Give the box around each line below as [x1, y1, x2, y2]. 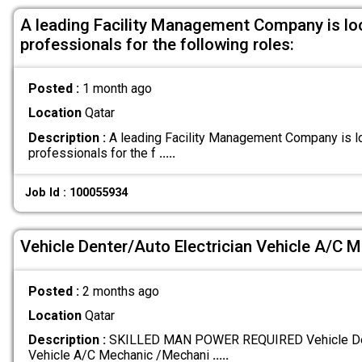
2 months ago [82, 283, 159, 299]
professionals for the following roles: [20, 34, 294, 54]
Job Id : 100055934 [25, 185, 128, 200]
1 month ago [82, 81, 152, 97]
